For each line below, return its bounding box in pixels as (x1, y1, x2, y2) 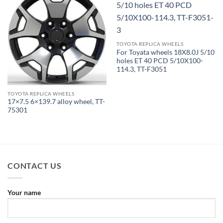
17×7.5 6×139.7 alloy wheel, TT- (7, 98, 105, 106)
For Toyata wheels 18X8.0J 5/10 (116, 48, 215, 56)
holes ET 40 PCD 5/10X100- (116, 56, 203, 65)
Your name (7, 188, 41, 197)
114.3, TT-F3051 (116, 65, 167, 73)
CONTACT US (7, 161, 62, 171)
